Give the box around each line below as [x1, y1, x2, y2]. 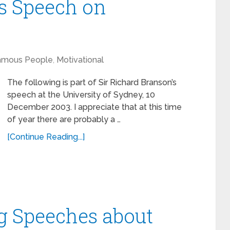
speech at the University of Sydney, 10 [7, 90, 155, 100]
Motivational [56, 55, 104, 65]
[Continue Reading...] [7, 132, 85, 142]
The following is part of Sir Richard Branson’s [7, 78, 177, 87]
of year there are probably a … [7, 114, 121, 124]
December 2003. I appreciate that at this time [7, 102, 182, 112]
